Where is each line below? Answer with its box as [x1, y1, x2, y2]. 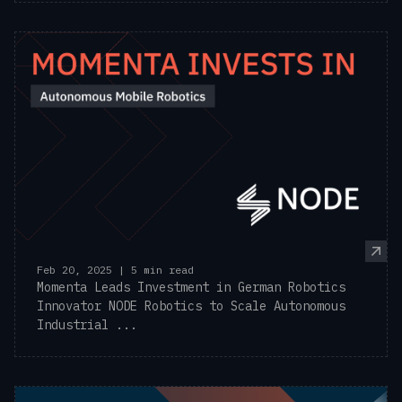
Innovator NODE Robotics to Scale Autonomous [37, 298, 345, 315]
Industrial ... [37, 317, 137, 334]
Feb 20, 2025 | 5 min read [37, 263, 194, 277]
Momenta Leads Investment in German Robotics [37, 279, 345, 296]
